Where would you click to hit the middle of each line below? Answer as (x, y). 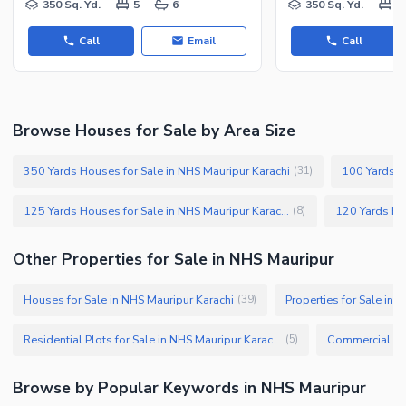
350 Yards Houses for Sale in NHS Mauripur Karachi (157, 170)
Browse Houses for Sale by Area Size (154, 130)
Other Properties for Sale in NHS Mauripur (174, 259)
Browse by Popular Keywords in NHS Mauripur (189, 387)
